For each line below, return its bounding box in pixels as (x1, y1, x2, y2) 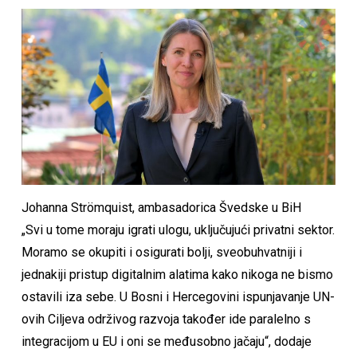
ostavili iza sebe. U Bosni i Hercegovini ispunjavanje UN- (21, 289, 335, 305)
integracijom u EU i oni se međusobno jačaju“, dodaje (21, 334, 312, 350)
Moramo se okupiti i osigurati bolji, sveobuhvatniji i (21, 245, 302, 261)
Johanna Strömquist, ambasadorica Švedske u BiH (21, 200, 301, 216)
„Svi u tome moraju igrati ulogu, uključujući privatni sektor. (21, 222, 335, 238)
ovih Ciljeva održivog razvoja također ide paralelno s (21, 312, 311, 328)
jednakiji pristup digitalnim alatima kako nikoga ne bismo (21, 267, 333, 283)
